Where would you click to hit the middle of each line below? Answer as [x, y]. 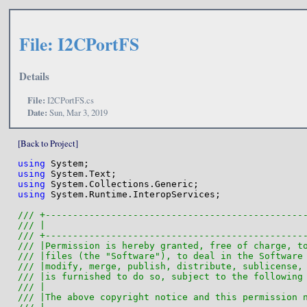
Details [34, 76]
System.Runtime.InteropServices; [133, 195]
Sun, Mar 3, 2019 [78, 112]
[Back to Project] [48, 144]
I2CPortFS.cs [70, 100]
